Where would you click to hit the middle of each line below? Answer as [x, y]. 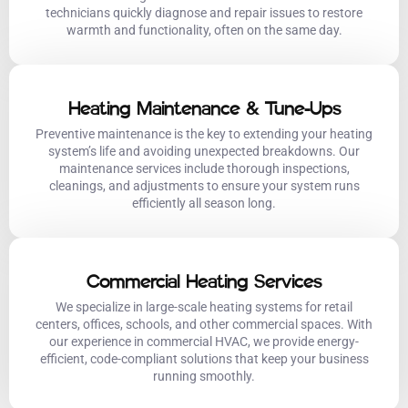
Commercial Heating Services [204, 281]
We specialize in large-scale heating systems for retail [204, 306]
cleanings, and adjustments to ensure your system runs [204, 185]
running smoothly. [204, 376]
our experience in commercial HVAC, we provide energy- [204, 341]
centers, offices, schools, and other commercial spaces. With [204, 324]
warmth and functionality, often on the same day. [204, 30]
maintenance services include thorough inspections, [204, 168]
